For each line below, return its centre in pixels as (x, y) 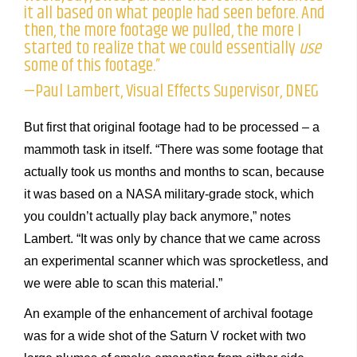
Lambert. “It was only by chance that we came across (172, 238)
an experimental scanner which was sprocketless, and (176, 261)
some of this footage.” (92, 65)
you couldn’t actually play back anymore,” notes (157, 216)
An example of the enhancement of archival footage (169, 313)
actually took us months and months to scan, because (174, 171)
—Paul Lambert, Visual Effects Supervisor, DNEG (171, 91)
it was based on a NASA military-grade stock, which (169, 194)
